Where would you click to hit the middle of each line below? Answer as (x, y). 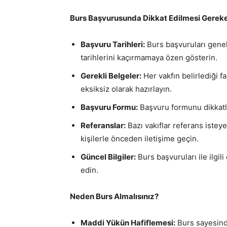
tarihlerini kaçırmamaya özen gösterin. (149, 58)
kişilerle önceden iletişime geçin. (140, 139)
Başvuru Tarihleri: (113, 44)
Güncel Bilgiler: (108, 157)
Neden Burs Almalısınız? (114, 196)
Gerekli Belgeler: (111, 76)
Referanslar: (103, 125)
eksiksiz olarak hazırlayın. (126, 89)
